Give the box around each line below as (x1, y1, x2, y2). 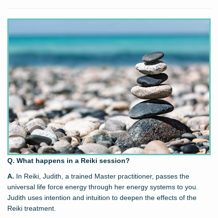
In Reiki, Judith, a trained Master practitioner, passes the (14, 172, 189, 180)
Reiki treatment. (7, 204, 56, 212)
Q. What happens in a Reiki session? (7, 156, 130, 164)
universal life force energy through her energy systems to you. (7, 182, 198, 191)
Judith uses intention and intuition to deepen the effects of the (7, 193, 197, 201)
